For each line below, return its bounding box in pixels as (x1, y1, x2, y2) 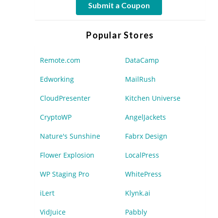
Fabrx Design (125, 131, 167, 141)
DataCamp (125, 55, 159, 65)
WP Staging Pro (40, 169, 89, 179)
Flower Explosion (40, 150, 94, 160)
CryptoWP (40, 112, 72, 122)
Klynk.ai (125, 188, 150, 198)
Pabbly (125, 207, 147, 217)
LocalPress (125, 150, 159, 160)
